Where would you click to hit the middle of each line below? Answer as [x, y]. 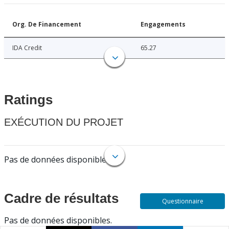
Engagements [163, 25]
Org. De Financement [47, 25]
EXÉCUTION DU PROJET [64, 122]
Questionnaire [182, 201]
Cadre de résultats [61, 199]
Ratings [28, 100]
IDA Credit [27, 48]
